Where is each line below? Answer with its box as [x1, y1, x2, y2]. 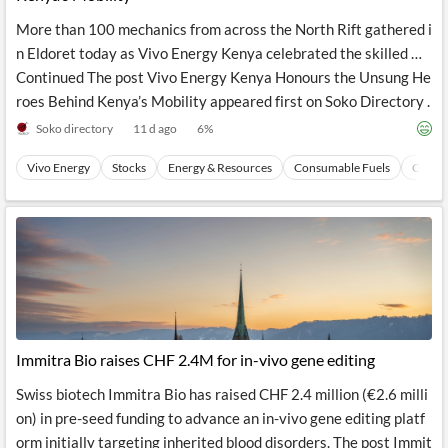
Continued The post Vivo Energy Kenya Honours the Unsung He [16, 68, 431, 86]
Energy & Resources [168, 160, 272, 175]
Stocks [112, 160, 146, 175]
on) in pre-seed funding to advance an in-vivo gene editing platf [16, 409, 425, 427]
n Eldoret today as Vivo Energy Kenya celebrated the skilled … [16, 44, 422, 62]
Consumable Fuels [294, 160, 390, 175]
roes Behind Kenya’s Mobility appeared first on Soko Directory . [16, 92, 430, 110]
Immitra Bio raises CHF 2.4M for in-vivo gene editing [16, 350, 375, 369]
